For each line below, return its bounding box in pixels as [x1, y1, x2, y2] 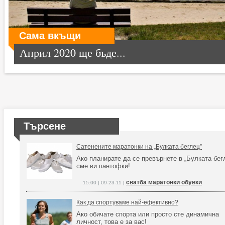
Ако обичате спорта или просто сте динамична [76, 210, 219, 218]
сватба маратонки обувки [126, 179, 202, 186]
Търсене [24, 121, 66, 132]
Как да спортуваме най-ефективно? [76, 199, 178, 206]
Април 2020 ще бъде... [20, 45, 126, 60]
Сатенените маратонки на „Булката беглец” [76, 143, 202, 150]
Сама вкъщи [19, 30, 81, 41]
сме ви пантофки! [76, 162, 130, 170]
